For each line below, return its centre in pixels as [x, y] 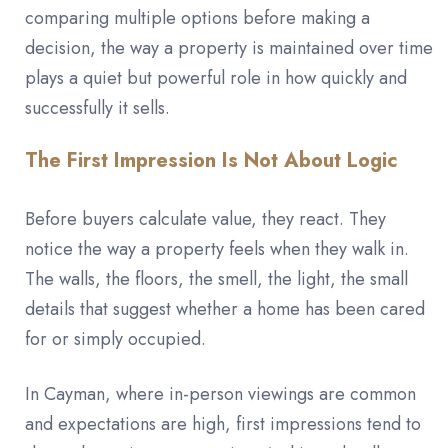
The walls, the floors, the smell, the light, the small [216, 278]
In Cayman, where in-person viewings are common [220, 393]
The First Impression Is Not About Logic [211, 160]
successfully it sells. [97, 107]
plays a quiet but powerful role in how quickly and [216, 77]
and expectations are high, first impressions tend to [223, 423]
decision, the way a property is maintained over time [229, 47]
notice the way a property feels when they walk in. [217, 248]
